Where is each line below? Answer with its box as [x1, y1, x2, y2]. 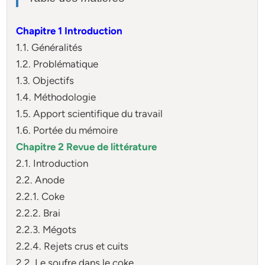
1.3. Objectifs [16, 74, 75, 86]
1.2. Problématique [16, 57, 99, 70]
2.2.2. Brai [16, 206, 61, 219]
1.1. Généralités [16, 41, 83, 53]
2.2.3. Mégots [16, 223, 77, 235]
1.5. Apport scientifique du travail [16, 107, 163, 119]
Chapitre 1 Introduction [16, 24, 123, 37]
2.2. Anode [16, 173, 65, 186]
